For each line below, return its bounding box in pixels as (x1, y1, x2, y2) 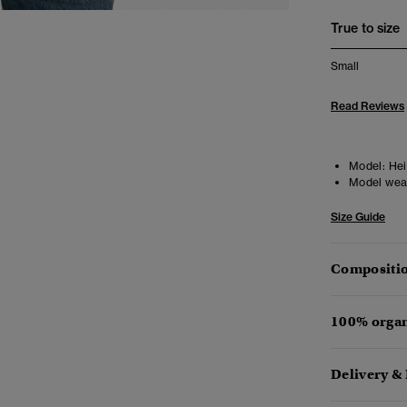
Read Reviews (331, 99, 404, 113)
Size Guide (331, 210, 385, 223)
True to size (331, 20, 400, 36)
